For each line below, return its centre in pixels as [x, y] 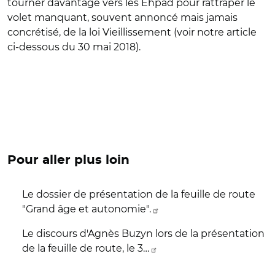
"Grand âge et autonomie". [87, 209]
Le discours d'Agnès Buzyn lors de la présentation [143, 234]
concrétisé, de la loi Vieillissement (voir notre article [132, 32]
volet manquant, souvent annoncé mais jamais [122, 17]
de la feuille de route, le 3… [86, 248]
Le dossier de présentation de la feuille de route [139, 194]
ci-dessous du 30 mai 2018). [74, 47]
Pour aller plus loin [68, 160]
